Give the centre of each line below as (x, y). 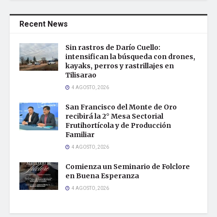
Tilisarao (81, 75)
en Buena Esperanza (102, 176)
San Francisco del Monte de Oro (121, 107)
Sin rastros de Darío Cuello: (113, 47)
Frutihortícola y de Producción (118, 125)
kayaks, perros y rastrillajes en (120, 66)
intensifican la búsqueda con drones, (130, 56)
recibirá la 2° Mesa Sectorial (114, 116)
